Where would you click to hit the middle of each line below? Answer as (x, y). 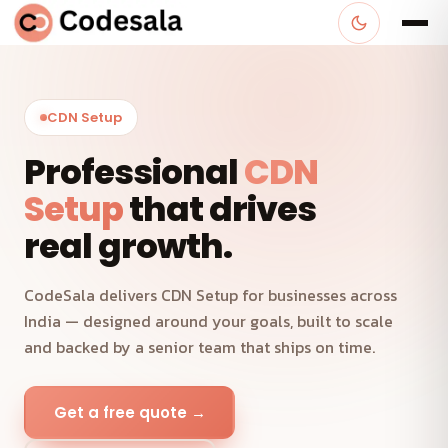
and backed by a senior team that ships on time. (199, 347)
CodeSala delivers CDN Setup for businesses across (210, 295)
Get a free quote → (129, 412)
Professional (134, 172)
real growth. (128, 246)
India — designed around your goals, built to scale (208, 321)
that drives (219, 209)
